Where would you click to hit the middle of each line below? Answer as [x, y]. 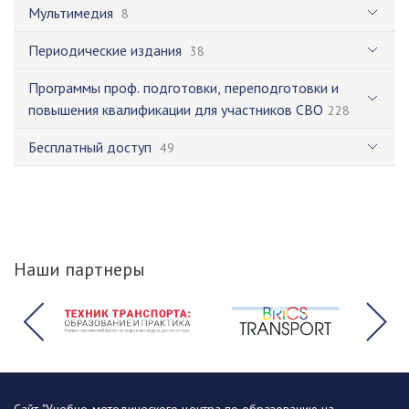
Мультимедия [71, 13]
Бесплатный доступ [90, 147]
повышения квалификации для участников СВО [176, 110]
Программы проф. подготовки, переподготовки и [184, 88]
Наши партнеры [79, 269]
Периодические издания [105, 50]
